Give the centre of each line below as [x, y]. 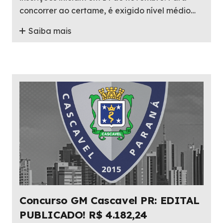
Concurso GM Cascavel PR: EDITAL [110, 200]
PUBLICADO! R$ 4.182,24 [83, 215]
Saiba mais [50, 31]
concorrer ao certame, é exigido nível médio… [108, 10]
